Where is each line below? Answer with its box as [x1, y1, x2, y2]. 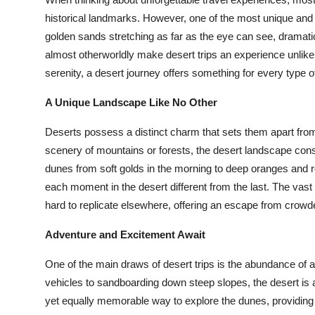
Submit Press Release [11, 10, 124, 24]
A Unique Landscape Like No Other [45, 96, 217, 108]
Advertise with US [11, 113, 107, 127]
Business [11, 148, 56, 162]
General [11, 285, 51, 300]
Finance [11, 182, 51, 196]
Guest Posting [11, 44, 85, 58]
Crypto [11, 79, 48, 93]
